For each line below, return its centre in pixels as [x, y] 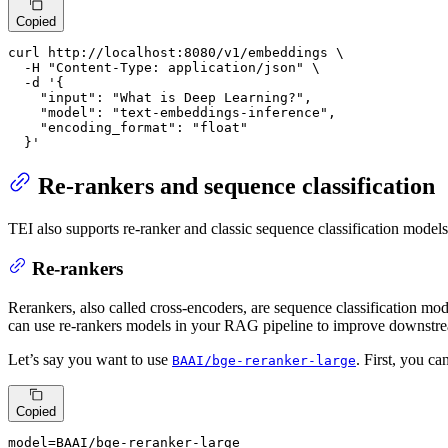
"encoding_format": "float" [128, 127]
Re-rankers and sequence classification [236, 185]
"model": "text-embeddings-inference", [172, 112]
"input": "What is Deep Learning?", [160, 97]
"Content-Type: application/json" [176, 67]
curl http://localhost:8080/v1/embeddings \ [176, 52]
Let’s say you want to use [90, 359]
